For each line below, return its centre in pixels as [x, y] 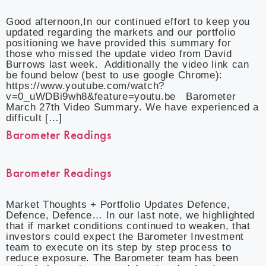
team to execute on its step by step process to [119, 247]
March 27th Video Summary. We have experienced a [132, 107]
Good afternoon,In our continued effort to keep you [128, 22]
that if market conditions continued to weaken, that [128, 226]
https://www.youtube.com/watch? [85, 86]
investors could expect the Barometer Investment [125, 237]
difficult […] [34, 118]
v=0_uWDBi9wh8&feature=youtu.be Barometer [121, 96]
